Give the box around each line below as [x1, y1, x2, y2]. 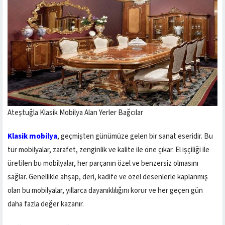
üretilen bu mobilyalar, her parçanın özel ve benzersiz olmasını [8, 158, 198, 169]
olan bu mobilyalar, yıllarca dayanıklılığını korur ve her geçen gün [8, 185, 203, 196]
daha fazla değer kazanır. [8, 198, 84, 209]
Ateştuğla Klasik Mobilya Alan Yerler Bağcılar [8, 107, 143, 118]
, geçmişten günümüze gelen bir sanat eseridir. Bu [57, 131, 213, 142]
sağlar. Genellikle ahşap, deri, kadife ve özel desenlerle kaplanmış [8, 171, 208, 182]
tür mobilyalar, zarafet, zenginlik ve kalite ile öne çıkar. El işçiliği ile [8, 144, 209, 155]
